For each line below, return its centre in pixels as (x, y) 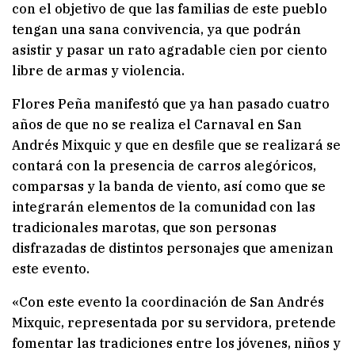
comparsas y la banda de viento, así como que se (169, 187)
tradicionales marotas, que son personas (144, 228)
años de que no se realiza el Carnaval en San (157, 125)
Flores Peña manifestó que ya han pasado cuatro (171, 104)
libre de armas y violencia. (98, 71)
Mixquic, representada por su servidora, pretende (174, 323)
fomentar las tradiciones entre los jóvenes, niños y (176, 344)
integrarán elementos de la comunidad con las (164, 207)
